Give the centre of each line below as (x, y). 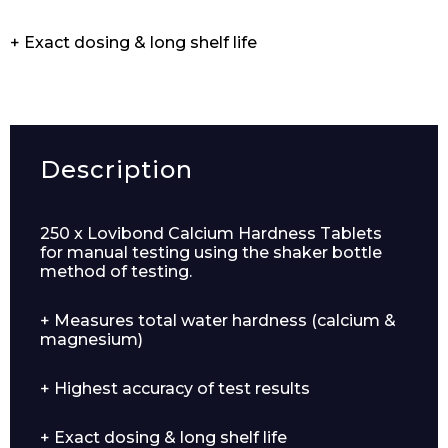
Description (116, 169)
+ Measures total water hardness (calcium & (218, 320)
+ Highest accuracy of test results (175, 388)
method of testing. (116, 271)
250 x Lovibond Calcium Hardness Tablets (211, 233)
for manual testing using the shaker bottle (211, 252)
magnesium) (91, 339)
